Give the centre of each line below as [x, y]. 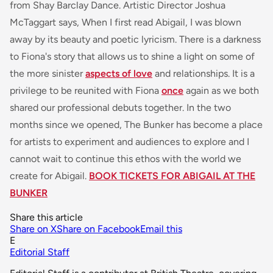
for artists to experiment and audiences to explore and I [129, 142]
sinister [67, 74]
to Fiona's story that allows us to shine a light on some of [132, 57]
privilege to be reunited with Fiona [86, 91]
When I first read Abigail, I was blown [161, 23]
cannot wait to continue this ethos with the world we [126, 159]
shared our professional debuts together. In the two [120, 108]
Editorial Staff [40, 252]
